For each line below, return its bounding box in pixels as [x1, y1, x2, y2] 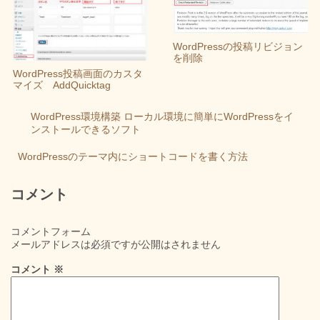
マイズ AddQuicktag [12, 79, 111, 91]
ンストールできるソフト [31, 124, 141, 136]
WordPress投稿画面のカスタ [12, 67, 143, 79]
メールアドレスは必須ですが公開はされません [11, 239, 221, 251]
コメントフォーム [11, 226, 91, 238]
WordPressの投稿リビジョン [172, 41, 303, 53]
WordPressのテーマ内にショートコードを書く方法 [18, 151, 248, 163]
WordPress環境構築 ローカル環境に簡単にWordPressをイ [31, 111, 294, 123]
